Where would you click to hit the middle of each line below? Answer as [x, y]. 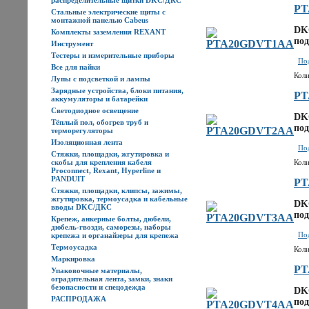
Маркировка [73, 259]
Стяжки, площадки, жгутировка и [110, 154]
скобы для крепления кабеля [101, 162]
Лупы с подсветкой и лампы [101, 79]
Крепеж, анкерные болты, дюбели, [111, 219]
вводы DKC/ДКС [81, 207]
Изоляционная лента [87, 142]
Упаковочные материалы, [97, 270]
